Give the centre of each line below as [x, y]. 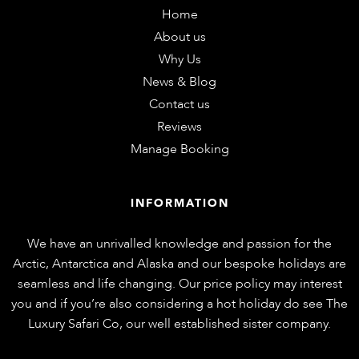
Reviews [179, 127]
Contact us [179, 105]
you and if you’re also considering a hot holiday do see [169, 304]
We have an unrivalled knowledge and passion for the [179, 244]
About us [179, 37]
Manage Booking [179, 149]
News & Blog [179, 82]
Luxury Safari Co [74, 324]
